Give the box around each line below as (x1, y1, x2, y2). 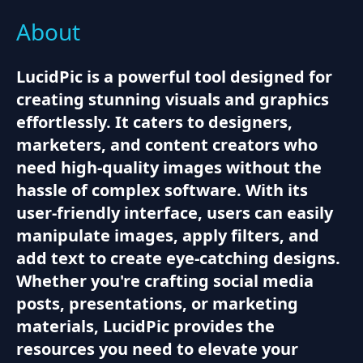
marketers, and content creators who (16, 133, 318, 156)
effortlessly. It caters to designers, (16, 110, 293, 133)
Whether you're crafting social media (16, 269, 314, 292)
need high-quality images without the (16, 156, 322, 178)
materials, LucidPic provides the (16, 314, 275, 337)
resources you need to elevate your (16, 337, 298, 360)
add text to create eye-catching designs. (16, 246, 340, 269)
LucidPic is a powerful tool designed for (16, 65, 332, 88)
